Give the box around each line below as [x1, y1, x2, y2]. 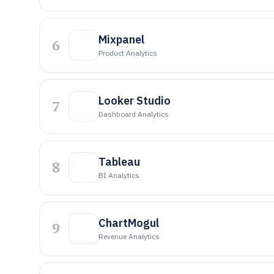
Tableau [98, 155, 140, 169]
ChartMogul [98, 216, 159, 230]
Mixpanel [98, 32, 144, 46]
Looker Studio [98, 94, 171, 108]
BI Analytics [98, 171, 139, 180]
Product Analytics [98, 48, 157, 57]
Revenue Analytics [98, 232, 160, 241]
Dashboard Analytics [98, 109, 169, 119]
